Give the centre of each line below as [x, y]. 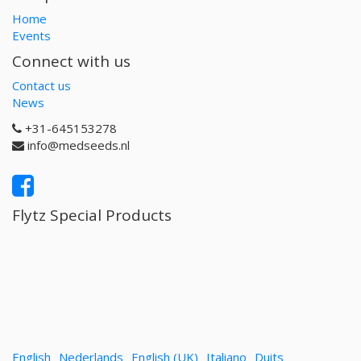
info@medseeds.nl [79, 145]
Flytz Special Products [92, 215]
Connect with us [71, 61]
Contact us [41, 85]
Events [31, 35]
